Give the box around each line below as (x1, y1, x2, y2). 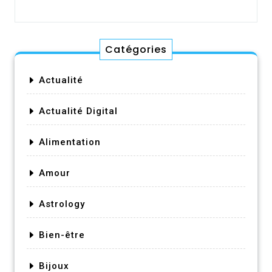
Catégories (105, 42, 167, 56)
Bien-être (39, 229, 85, 240)
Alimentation (39, 136, 101, 148)
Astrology (39, 198, 85, 209)
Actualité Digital (39, 105, 118, 117)
